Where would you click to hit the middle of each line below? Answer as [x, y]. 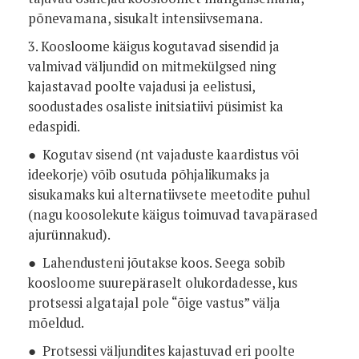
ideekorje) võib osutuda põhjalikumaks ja [149, 175]
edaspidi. [54, 127]
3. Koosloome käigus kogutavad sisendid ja [154, 46]
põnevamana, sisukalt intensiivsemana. [145, 18]
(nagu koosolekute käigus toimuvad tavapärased [173, 215]
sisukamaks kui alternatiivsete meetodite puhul [169, 195]
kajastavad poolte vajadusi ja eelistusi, [141, 87]
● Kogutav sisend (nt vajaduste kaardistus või [163, 155]
